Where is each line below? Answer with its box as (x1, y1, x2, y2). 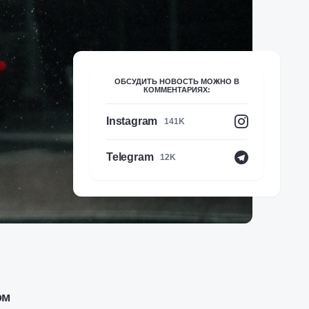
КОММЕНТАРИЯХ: (143, 86, 210, 94)
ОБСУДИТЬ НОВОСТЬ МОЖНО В (114, 77, 239, 86)
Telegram (106, 151, 154, 163)
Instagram (106, 115, 158, 127)
